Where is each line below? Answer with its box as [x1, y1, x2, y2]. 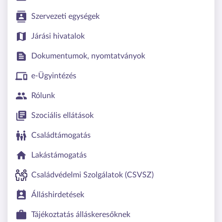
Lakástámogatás [31, 151, 87, 159]
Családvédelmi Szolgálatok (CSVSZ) [31, 170, 154, 179]
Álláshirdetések [31, 190, 84, 199]
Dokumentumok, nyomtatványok [31, 52, 145, 60]
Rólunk [31, 91, 55, 100]
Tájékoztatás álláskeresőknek [31, 210, 130, 219]
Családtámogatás [31, 131, 91, 139]
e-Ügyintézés [31, 71, 76, 80]
